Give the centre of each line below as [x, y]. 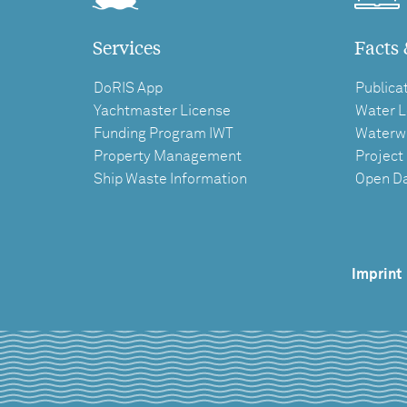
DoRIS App [128, 88]
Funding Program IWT [164, 133]
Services [127, 46]
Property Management [168, 156]
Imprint [376, 274]
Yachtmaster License [162, 110]
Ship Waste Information [170, 179]
